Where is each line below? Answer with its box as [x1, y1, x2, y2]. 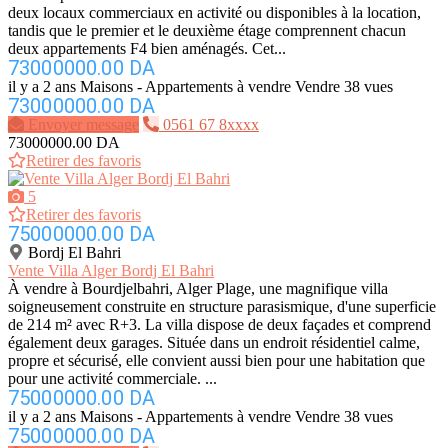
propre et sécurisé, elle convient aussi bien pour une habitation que [8, 352, 425, 370]
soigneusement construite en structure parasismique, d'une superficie [8, 298, 436, 316]
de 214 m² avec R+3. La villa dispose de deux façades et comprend [8, 316, 431, 334]
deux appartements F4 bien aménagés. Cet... [8, 40, 286, 58]
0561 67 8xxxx [163, 116, 259, 134]
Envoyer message [28, 116, 139, 134]
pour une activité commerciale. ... [8, 370, 217, 388]
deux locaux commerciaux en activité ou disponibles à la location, [8, 4, 421, 22]
